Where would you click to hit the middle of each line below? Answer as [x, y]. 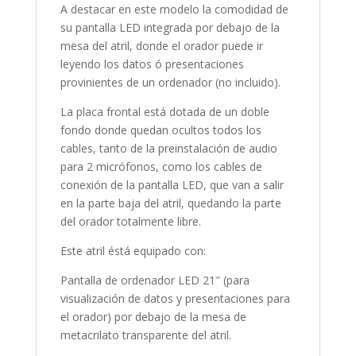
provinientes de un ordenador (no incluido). [170, 82]
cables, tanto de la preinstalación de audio [168, 148]
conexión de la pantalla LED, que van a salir [172, 184]
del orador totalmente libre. [130, 221]
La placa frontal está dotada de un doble [164, 111]
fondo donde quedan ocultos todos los [161, 130]
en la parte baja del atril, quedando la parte [170, 203]
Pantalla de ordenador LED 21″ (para [155, 280]
